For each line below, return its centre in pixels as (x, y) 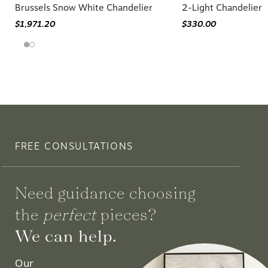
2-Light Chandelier (222, 7)
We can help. (66, 235)
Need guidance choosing (105, 192)
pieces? (127, 214)
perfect (70, 214)
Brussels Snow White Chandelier (84, 7)
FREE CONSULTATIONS (74, 146)
